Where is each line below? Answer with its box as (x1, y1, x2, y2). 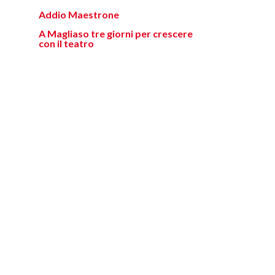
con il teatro (39, 37, 94, 49)
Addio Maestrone (39, 9, 119, 20)
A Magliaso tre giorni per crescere (39, 28, 193, 39)
